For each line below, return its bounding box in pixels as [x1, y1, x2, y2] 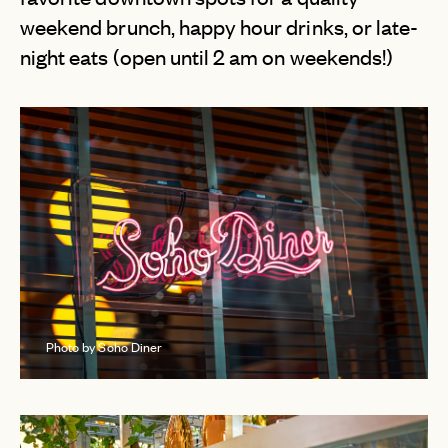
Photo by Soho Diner [46, 337, 162, 357]
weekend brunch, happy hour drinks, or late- [20, 12, 419, 41]
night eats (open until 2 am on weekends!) [20, 42, 394, 71]
